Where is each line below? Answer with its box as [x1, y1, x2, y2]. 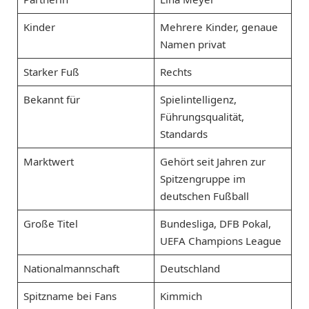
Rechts [159, 64, 192, 79]
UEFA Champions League [159, 233, 281, 248]
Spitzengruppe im [159, 171, 246, 186]
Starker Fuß [23, 64, 79, 79]
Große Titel [23, 216, 78, 230]
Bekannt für [23, 92, 80, 106]
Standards [159, 126, 208, 141]
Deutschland [159, 261, 220, 275]
